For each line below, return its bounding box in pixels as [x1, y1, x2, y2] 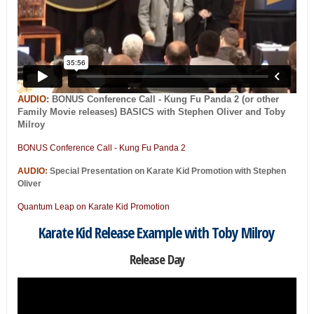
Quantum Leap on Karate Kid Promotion [17, 201, 170, 212]
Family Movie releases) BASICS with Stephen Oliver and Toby [17, 106, 285, 117]
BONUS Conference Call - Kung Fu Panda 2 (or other [48, 93, 279, 104]
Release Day [129, 250, 184, 268]
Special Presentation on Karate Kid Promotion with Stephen [49, 165, 286, 176]
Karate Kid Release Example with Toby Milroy [39, 221, 275, 243]
